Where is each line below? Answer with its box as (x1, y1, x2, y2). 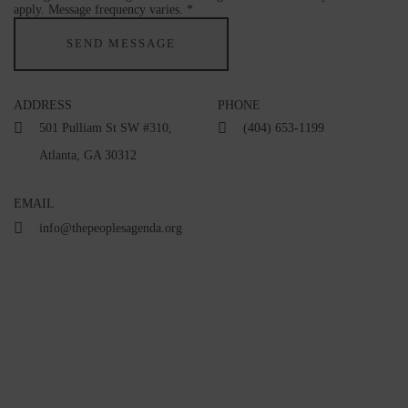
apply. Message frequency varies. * (14, 2, 193, 16)
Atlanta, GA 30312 (39, 148, 137, 162)
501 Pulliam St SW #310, (39, 120, 172, 135)
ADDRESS (14, 97, 72, 112)
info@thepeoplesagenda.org (39, 220, 182, 235)
